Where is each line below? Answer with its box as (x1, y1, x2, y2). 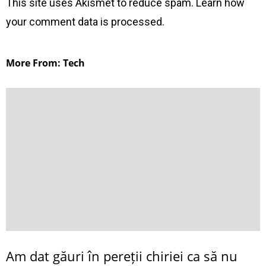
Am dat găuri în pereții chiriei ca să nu (6, 246, 237, 265)
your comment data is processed (6, 15, 162, 28)
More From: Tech (6, 56, 85, 69)
